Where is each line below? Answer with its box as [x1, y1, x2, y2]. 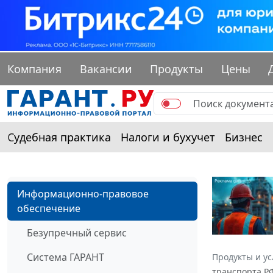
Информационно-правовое [17, 187, 149, 201]
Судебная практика [7, 130, 111, 145]
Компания [7, 62, 62, 77]
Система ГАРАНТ [27, 250, 104, 264]
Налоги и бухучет [121, 130, 215, 145]
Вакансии [79, 62, 132, 77]
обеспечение [17, 202, 80, 216]
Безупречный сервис [27, 226, 127, 240]
